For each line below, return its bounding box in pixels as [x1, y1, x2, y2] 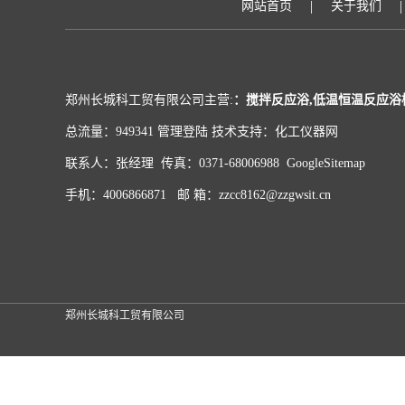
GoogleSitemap [287, 156, 365, 170]
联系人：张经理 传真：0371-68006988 [65, 156, 287, 170]
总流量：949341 [65, 125, 157, 138]
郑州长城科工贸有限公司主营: [65, 93, 233, 107]
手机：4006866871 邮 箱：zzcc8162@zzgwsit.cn [65, 188, 331, 202]
